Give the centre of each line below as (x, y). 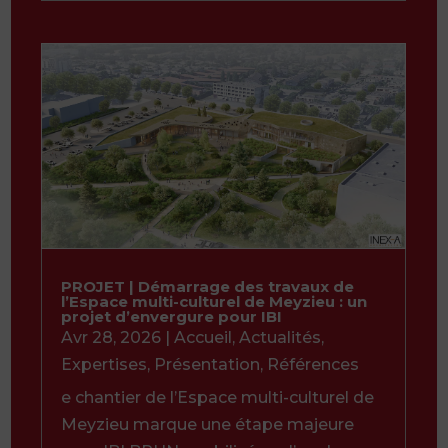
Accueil (203, 337)
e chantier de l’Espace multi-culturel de (217, 397)
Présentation (207, 364)
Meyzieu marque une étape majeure (207, 424)
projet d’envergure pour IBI (171, 316)
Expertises (104, 364)
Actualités (280, 337)
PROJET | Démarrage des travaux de (207, 286)
